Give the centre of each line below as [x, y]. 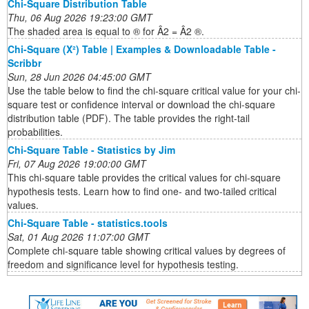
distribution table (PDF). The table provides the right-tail [129, 118]
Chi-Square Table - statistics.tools [88, 223]
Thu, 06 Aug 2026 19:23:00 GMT [80, 18]
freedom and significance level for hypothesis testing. [123, 265]
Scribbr [24, 63]
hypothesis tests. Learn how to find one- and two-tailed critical [142, 191]
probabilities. [35, 132]
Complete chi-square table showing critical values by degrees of [147, 251]
